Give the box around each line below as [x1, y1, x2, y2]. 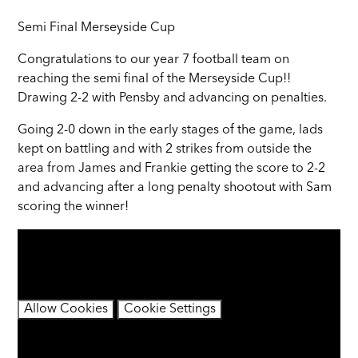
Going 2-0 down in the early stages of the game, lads [18, 124, 324, 137]
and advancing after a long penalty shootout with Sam [18, 181, 332, 195]
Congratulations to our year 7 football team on [18, 54, 290, 67]
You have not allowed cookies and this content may [18, 233, 316, 246]
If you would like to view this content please [18, 284, 269, 297]
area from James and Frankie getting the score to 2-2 [18, 162, 326, 176]
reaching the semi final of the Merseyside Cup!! [18, 73, 292, 86]
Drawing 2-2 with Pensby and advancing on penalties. [18, 92, 328, 105]
